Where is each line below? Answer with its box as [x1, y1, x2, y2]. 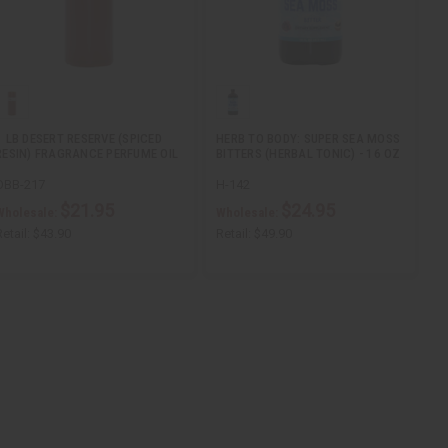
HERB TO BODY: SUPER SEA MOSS [216, 131, 400, 147]
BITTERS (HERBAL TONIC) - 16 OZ [216, 146, 401, 162]
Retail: [216, 226, 251, 242]
